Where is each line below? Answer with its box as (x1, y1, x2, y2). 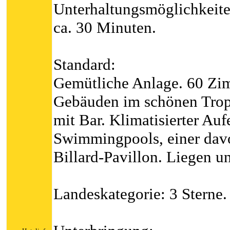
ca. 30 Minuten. (53, 18, 156, 36)
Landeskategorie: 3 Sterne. (53, 185, 227, 203)
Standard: (53, 55, 116, 73)
